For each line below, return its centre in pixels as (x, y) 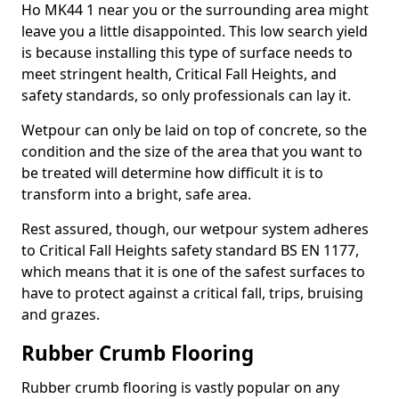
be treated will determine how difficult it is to (172, 173)
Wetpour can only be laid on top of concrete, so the (194, 130)
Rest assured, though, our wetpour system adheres (195, 229)
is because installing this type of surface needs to (187, 53)
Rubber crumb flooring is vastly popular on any (180, 387)
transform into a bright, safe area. (136, 194)
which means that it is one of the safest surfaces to (193, 272)
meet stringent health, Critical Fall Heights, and (179, 74)
